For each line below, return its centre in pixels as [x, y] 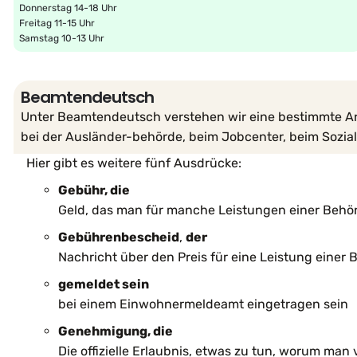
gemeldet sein [104, 284]
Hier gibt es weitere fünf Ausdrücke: [134, 163]
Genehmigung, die [116, 331]
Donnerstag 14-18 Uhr [69, 8]
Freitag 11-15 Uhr [57, 23]
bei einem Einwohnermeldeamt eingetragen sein [203, 304]
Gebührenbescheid [119, 237]
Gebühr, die [94, 190]
